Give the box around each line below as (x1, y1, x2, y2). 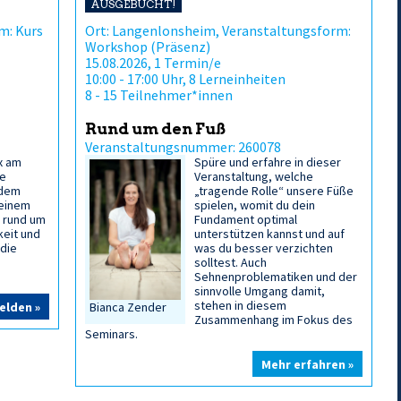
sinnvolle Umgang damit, (194, 283, 326, 299)
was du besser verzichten (194, 240, 334, 256)
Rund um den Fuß (85, 120, 226, 138)
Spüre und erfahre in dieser (194, 154, 342, 170)
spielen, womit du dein (194, 197, 316, 213)
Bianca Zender (90, 299, 166, 316)
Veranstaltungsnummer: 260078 (85, 138, 281, 156)
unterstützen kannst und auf (194, 226, 346, 242)
